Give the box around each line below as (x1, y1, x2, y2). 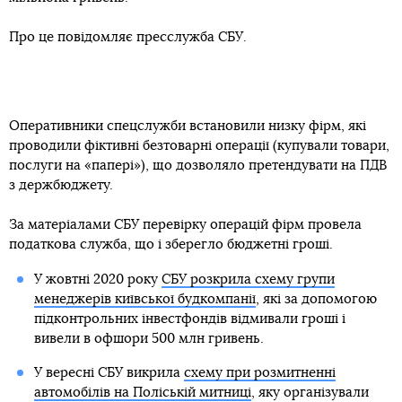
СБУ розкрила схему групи (161, 273, 335, 287)
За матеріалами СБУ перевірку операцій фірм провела (9, 218, 362, 232)
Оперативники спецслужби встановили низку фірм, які (9, 119, 366, 134)
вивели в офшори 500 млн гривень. (33, 332, 264, 346)
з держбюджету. (9, 179, 113, 193)
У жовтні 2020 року (33, 273, 162, 287)
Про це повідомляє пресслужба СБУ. (9, 31, 247, 45)
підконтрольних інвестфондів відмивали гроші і (33, 312, 345, 327)
